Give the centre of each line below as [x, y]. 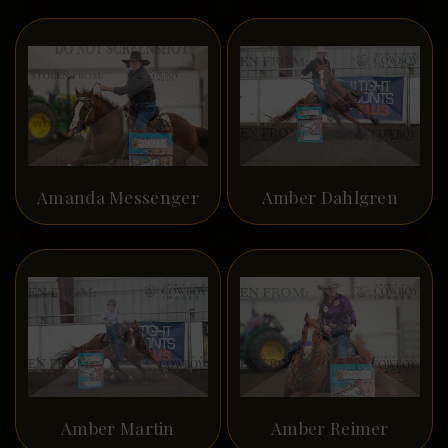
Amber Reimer [330, 427]
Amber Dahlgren [330, 197]
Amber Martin [118, 427]
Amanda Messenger [118, 197]
